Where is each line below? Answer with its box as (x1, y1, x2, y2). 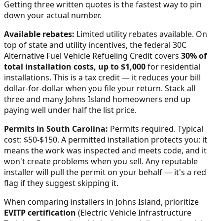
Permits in (4, 123, 46, 134)
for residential (146, 61, 200, 72)
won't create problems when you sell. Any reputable (4, 155, 198, 167)
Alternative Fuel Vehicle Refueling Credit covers (4, 50, 179, 61)
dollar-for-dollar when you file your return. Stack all (4, 82, 195, 94)
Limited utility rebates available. (76, 28, 194, 39)
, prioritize (161, 196, 199, 207)
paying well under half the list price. (4, 104, 137, 115)
